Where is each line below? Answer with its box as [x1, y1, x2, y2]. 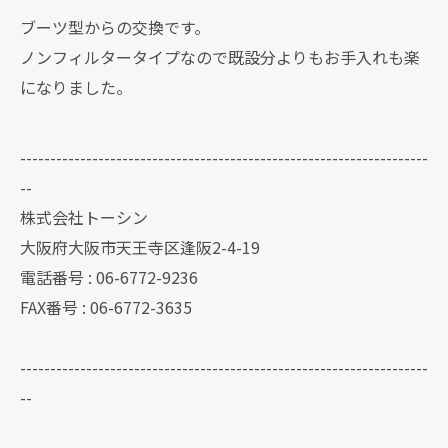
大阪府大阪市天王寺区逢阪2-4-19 [20, 234, 260, 259]
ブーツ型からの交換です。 [20, 14, 210, 39]
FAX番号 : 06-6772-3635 [20, 294, 192, 319]
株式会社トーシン [20, 204, 148, 229]
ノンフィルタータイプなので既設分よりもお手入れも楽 [20, 44, 420, 69]
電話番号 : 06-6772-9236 [20, 264, 198, 289]
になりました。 [20, 74, 132, 99]
